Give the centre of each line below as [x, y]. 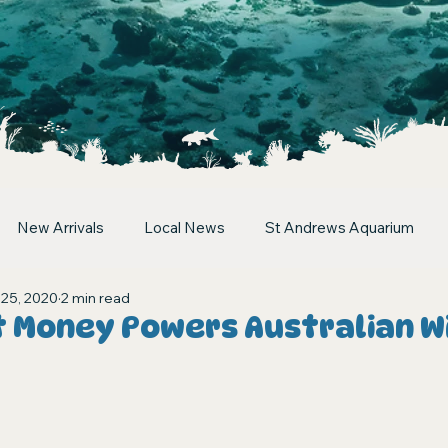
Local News [184, 228]
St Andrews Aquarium [339, 228]
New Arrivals [60, 228]
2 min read [95, 298]
